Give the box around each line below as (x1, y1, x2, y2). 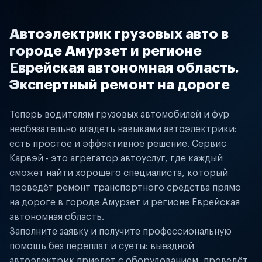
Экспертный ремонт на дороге (9, 78, 230, 92)
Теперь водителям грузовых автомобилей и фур (9, 110, 229, 119)
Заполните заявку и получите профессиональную (9, 227, 232, 236)
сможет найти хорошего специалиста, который (9, 168, 228, 178)
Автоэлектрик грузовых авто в (9, 27, 229, 41)
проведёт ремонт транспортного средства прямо (9, 183, 241, 192)
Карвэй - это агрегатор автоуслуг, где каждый (9, 154, 223, 163)
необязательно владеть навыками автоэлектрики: (9, 125, 237, 134)
